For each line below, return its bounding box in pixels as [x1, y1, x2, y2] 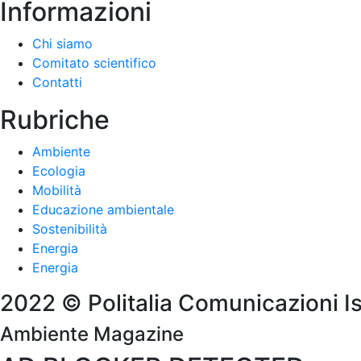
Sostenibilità [32, 221, 107, 237]
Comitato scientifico [32, 55, 156, 71]
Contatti [32, 74, 82, 90]
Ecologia [32, 163, 85, 179]
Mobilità [32, 182, 81, 198]
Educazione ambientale [32, 201, 174, 218]
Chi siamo [32, 35, 93, 52]
